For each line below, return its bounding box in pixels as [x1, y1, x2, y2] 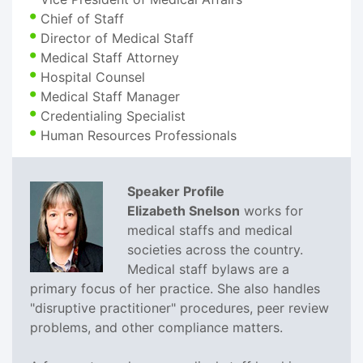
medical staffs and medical [127, 221, 293, 238]
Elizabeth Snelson [127, 202, 240, 219]
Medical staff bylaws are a [127, 260, 289, 277]
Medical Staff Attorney [41, 49, 179, 66]
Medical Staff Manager [41, 88, 180, 105]
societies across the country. [127, 241, 303, 258]
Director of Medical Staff [41, 29, 194, 46]
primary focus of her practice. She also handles [30, 280, 320, 297]
